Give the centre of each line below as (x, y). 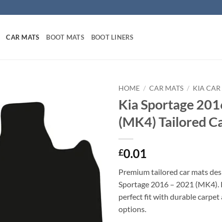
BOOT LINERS (112, 37)
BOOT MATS (65, 37)
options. (132, 209)
